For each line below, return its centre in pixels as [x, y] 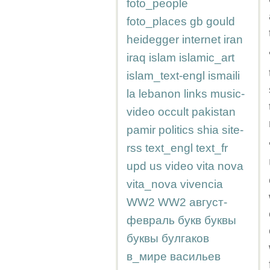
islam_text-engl [166, 76]
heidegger [153, 39]
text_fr [212, 148]
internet [201, 39]
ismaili [224, 76]
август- [208, 202]
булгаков [185, 238]
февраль [151, 220]
